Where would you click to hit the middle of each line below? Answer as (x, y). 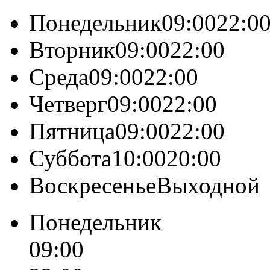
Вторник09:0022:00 (127, 49)
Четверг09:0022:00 (123, 104)
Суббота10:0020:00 (125, 158)
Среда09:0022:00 (114, 77)
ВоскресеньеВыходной (144, 185)
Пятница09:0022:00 (127, 131)
